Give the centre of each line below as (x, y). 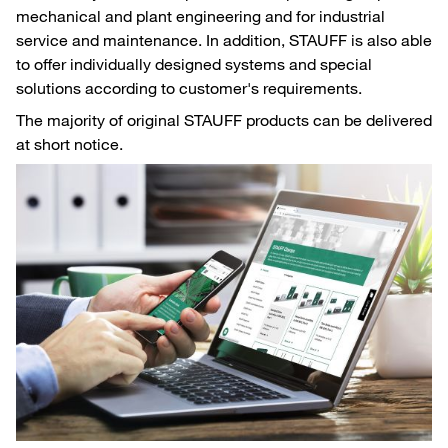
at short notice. (71, 143)
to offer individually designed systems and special (194, 63)
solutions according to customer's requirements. (189, 87)
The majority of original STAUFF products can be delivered (224, 119)
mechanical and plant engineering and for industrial (200, 15)
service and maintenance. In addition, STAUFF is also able (224, 39)
